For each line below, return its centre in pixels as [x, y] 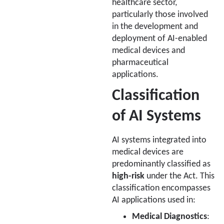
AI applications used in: [154, 200]
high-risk [128, 176]
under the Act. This [179, 176]
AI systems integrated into [159, 140]
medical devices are [148, 152]
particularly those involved [160, 15]
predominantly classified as [161, 164]
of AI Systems [156, 116]
